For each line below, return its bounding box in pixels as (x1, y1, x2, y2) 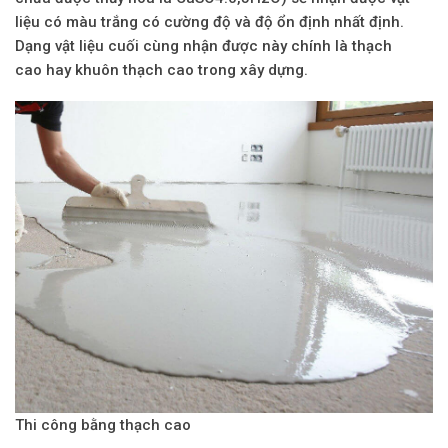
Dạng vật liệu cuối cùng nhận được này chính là (15, 36, 352, 55)
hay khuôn (42, 60, 123, 79)
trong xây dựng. (194, 60, 308, 79)
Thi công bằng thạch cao (15, 415, 191, 434)
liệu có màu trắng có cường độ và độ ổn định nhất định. (15, 12, 404, 31)
